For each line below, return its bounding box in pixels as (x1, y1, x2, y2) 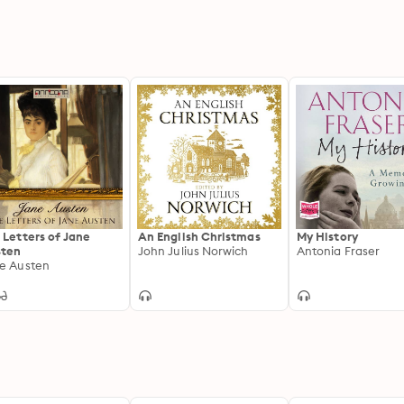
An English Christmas (138, 229, 261, 243)
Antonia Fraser (297, 243, 381, 258)
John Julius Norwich (138, 243, 249, 258)
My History (297, 229, 358, 243)
